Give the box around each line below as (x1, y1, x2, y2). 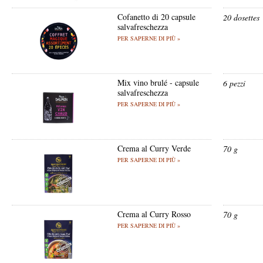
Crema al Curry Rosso (117, 208, 191, 220)
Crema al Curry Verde (117, 143, 191, 154)
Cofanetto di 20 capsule (117, 11, 195, 22)
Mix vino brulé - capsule (117, 77, 199, 88)
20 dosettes (223, 12, 259, 23)
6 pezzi (223, 77, 245, 89)
